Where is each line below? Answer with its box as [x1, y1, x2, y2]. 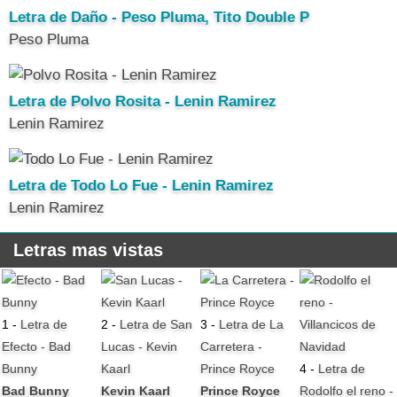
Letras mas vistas [13, 239, 163, 260]
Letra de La [219, 316, 284, 331]
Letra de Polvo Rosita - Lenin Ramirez [9, 92, 276, 110]
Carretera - [200, 339, 263, 354]
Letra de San [120, 316, 193, 331]
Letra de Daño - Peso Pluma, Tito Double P [9, 8, 309, 26]
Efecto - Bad [2, 339, 72, 354]
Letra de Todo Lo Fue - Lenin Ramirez [9, 176, 274, 194]
